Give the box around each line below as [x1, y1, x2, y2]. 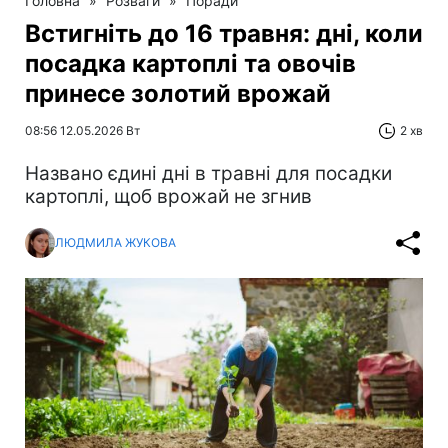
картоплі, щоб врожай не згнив [25, 184, 312, 208]
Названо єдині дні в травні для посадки [25, 161, 392, 185]
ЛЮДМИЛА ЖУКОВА [55, 235, 176, 251]
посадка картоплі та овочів [25, 48, 356, 78]
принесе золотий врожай [25, 78, 331, 108]
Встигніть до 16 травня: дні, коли [25, 18, 423, 48]
